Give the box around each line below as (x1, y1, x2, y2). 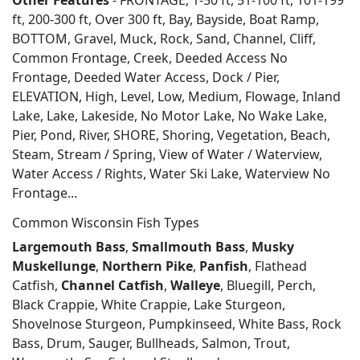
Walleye (170, 276, 220, 294)
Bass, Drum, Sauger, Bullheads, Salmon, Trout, (12, 334, 290, 352)
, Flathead (248, 257, 307, 275)
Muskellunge (12, 257, 96, 275)
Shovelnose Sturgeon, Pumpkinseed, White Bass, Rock (12, 315, 342, 333)
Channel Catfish (61, 276, 164, 294)
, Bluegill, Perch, (220, 276, 316, 294)
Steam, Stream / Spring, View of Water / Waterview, (12, 145, 322, 163)
